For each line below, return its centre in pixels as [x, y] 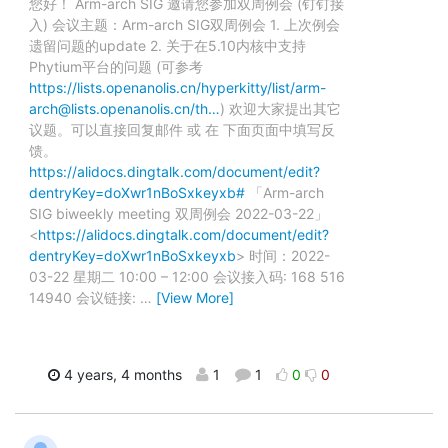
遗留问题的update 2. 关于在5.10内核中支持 [167, 46]
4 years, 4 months [121, 375]
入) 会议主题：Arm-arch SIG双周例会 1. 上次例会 [184, 25]
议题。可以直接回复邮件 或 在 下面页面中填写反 [182, 130]
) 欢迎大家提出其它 [280, 109]
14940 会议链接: [84, 298]
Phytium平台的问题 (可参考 [116, 67]
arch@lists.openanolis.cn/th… [124, 109]
